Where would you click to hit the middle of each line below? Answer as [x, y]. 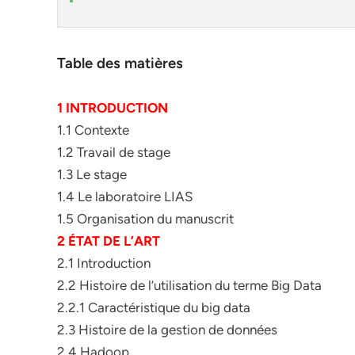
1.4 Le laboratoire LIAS [125, 197]
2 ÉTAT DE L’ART [109, 241]
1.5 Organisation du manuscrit [145, 219]
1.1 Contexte [93, 130]
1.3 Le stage [92, 174]
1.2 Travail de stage [114, 152]
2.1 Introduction [104, 263]
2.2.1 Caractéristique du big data [154, 307]
